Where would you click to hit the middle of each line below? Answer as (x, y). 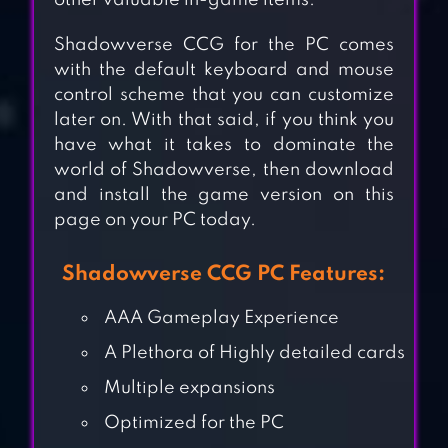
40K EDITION (252, 393)
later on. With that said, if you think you (224, 120)
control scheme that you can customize (224, 95)
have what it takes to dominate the (224, 145)
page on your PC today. (154, 220)
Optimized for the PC (193, 423)
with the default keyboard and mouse (224, 70)
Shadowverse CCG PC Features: (224, 275)
